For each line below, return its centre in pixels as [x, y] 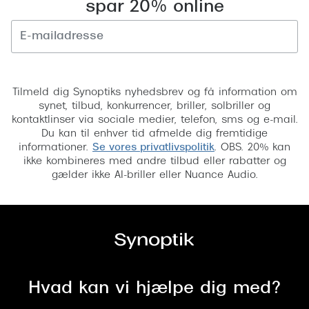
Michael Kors [46, 158]
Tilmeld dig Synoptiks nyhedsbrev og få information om [154, 92]
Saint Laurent [48, 20]
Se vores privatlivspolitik [153, 148]
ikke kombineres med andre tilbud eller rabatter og [154, 161]
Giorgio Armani [52, 130]
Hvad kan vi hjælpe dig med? [154, 289]
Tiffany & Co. [46, 213]
